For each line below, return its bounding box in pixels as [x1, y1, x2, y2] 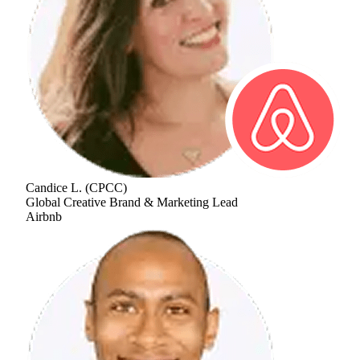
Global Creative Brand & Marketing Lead [26, 194, 238, 209]
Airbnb [26, 209, 62, 223]
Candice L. [26, 180, 82, 194]
